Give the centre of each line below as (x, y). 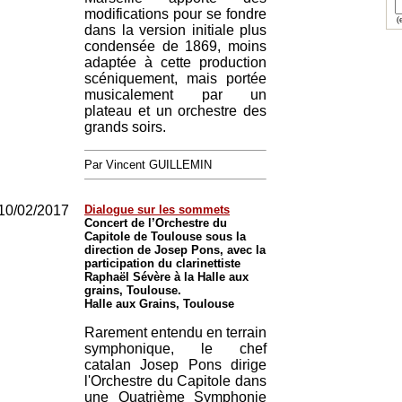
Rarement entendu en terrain (175, 332)
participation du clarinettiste (162, 263)
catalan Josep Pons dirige (175, 365)
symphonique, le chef (175, 349)
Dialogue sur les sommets (157, 210)
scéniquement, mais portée (175, 79)
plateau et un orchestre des (175, 111)
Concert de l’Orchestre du (156, 223)
